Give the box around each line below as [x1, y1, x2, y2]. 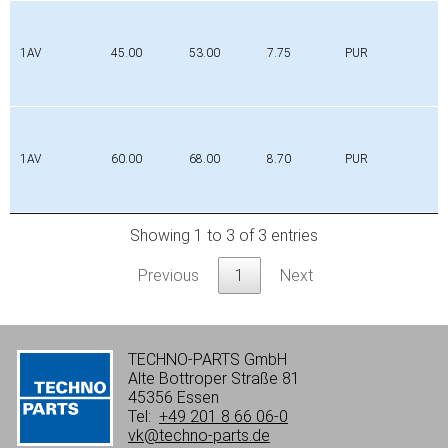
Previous [137, 266, 199, 286]
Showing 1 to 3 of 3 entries [130, 226, 318, 246]
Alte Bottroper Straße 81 [128, 369, 300, 389]
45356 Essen [128, 388, 219, 408]
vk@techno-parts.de [128, 426, 270, 446]
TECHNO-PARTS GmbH [128, 350, 287, 370]
